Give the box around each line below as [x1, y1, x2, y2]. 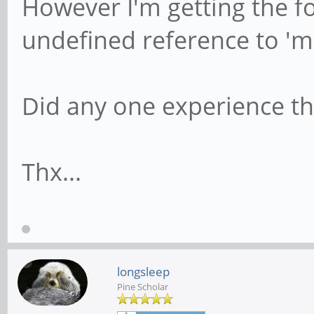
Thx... [22, 156, 81, 189]
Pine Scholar [117, 280, 168, 293]
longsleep [117, 263, 170, 280]
